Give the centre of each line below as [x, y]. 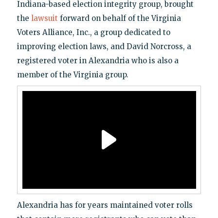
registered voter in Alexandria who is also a [98, 60]
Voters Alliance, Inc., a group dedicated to [93, 32]
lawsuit [44, 18]
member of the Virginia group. [73, 74]
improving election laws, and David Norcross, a [104, 46]
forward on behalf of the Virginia [119, 18]
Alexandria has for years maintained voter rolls [105, 205]
